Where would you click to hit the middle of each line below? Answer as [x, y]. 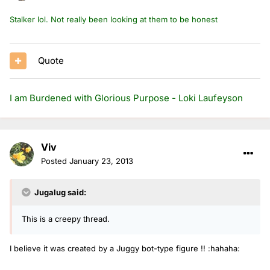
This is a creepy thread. [66, 218]
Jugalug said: [59, 192]
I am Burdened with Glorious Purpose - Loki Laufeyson [126, 98]
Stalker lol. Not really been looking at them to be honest [114, 19]
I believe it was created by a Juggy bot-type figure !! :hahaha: [125, 248]
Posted [55, 161]
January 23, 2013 [101, 161]
